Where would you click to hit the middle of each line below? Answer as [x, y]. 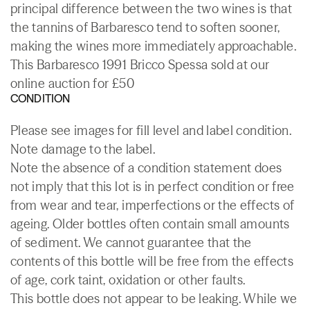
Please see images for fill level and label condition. [151, 130]
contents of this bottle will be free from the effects [152, 261]
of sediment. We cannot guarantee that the [131, 242]
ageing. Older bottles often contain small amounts [150, 224]
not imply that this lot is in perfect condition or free [153, 186]
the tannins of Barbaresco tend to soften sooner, [145, 27]
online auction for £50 [72, 83]
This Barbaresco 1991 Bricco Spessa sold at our [140, 64]
